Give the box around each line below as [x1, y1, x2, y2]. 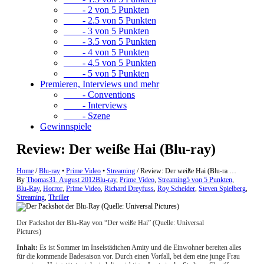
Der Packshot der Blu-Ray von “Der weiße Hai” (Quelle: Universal [16, 219, 204, 227]
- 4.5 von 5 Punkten [64, 58, 156, 68]
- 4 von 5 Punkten [64, 47, 149, 57]
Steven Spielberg [199, 184, 246, 193]
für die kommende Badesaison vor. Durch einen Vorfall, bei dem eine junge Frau [16, 252, 240, 261]
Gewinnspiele [40, 121, 91, 131]
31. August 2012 [49, 176, 95, 184]
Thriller [48, 193, 69, 202]
